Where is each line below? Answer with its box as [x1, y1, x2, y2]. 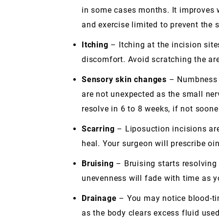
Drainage [82, 194, 117, 203]
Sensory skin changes [82, 75, 167, 84]
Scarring [82, 124, 115, 133]
